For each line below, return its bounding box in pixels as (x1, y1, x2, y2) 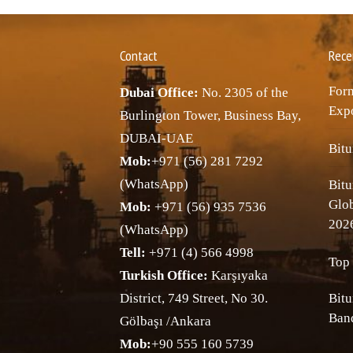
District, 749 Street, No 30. (120, 291, 268, 306)
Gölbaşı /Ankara (120, 314, 211, 329)
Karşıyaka (208, 268, 268, 283)
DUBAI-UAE (120, 131, 193, 146)
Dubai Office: (120, 85, 199, 100)
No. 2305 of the (199, 85, 288, 100)
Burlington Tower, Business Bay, (120, 108, 301, 123)
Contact (120, 46, 158, 65)
